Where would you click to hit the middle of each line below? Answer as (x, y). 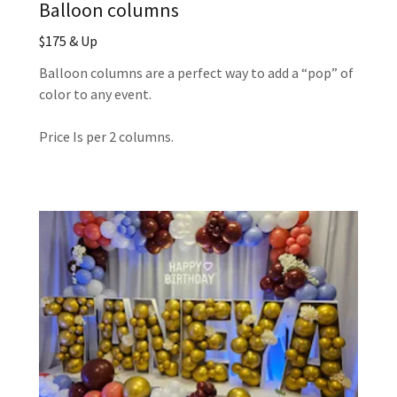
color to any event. (97, 94)
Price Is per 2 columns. (106, 137)
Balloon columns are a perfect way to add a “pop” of (196, 73)
